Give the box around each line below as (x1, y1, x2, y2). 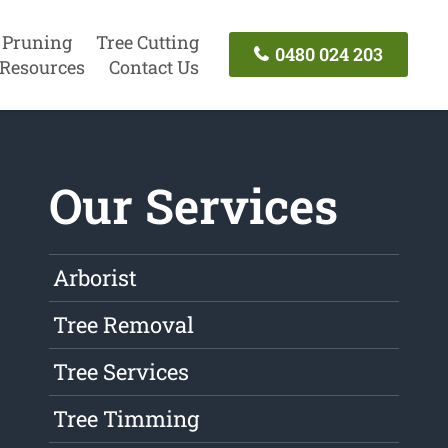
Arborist (53, 263, 138, 293)
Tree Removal (53, 310, 195, 340)
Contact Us (108, 54, 199, 79)
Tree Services (53, 357, 190, 387)
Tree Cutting (95, 29, 199, 54)
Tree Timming (53, 404, 200, 434)
